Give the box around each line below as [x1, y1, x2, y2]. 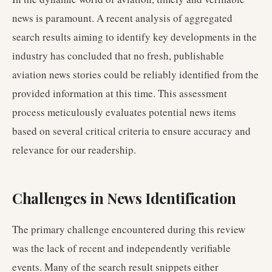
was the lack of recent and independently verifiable [12, 241, 231, 255]
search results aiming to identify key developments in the [12, 30, 257, 44]
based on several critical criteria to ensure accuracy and [12, 124, 251, 138]
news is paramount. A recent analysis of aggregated [12, 11, 233, 25]
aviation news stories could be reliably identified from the [12, 67, 259, 81]
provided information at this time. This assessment [12, 86, 227, 100]
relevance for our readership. [12, 143, 136, 157]
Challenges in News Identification [12, 188, 237, 208]
